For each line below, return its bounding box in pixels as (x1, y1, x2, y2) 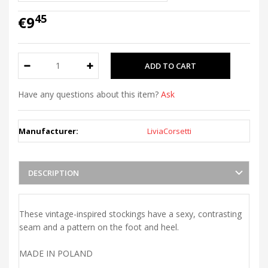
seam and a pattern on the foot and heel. (19, 221, 179, 233)
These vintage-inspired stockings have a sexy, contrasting (19, 208, 242, 220)
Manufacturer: (19, 125, 78, 136)
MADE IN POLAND (19, 247, 93, 259)
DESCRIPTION (28, 167, 79, 178)
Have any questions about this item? (18, 88, 161, 100)
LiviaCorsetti (147, 125, 191, 136)
